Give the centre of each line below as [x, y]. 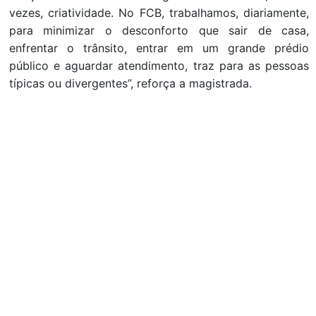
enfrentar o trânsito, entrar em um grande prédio [159, 48]
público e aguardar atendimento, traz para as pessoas [159, 66]
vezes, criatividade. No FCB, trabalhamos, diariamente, [159, 13]
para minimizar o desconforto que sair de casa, [159, 31]
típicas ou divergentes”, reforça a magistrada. [132, 84]
